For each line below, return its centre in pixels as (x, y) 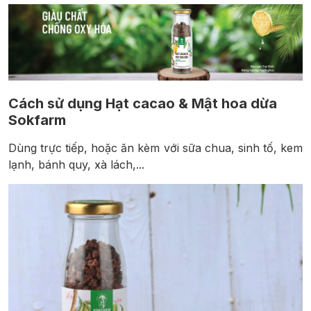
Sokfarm (37, 120)
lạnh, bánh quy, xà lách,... (76, 165)
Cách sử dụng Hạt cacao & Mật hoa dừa (143, 104)
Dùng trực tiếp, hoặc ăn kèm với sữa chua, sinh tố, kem (155, 148)
